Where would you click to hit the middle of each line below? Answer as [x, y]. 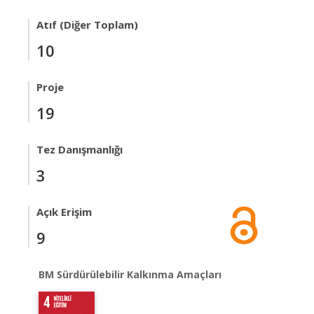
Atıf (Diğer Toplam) [87, 25]
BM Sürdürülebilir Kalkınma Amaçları [130, 274]
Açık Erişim [64, 212]
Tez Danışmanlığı [80, 149]
